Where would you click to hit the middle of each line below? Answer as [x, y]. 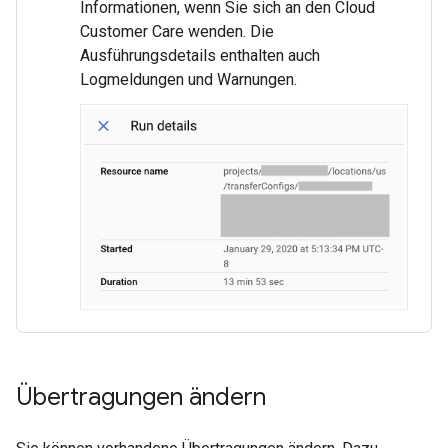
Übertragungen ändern [141, 397]
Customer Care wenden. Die [177, 31]
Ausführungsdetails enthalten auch [200, 55]
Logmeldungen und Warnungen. [188, 79]
